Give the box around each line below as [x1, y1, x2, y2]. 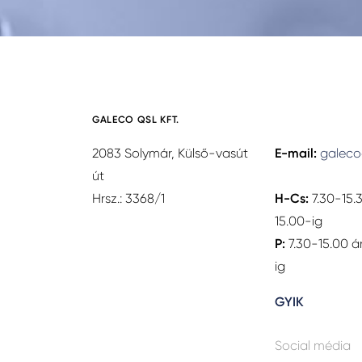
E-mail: [274, 145, 317, 161]
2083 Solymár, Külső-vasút [92, 145, 248, 161]
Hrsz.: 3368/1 [92, 191, 165, 206]
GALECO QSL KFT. [92, 114, 179, 125]
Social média [274, 338, 351, 353]
